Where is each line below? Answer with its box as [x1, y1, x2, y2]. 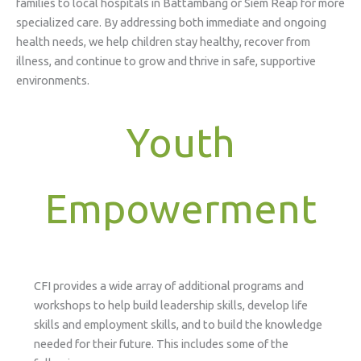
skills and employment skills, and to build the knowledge [33, 317, 322, 332]
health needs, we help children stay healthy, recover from [16, 35, 310, 48]
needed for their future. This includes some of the [33, 337, 288, 351]
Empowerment [44, 185, 317, 231]
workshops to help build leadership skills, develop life [33, 298, 308, 313]
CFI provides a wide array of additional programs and [33, 279, 304, 293]
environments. [16, 73, 89, 87]
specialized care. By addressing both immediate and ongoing [16, 15, 326, 29]
